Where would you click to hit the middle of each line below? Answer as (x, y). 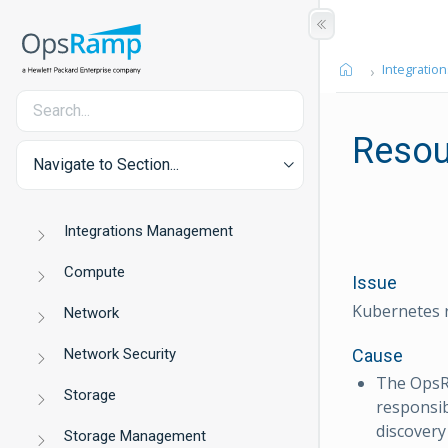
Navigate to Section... (106, 164)
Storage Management (135, 436)
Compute (95, 272)
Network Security (120, 354)
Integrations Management (149, 231)
